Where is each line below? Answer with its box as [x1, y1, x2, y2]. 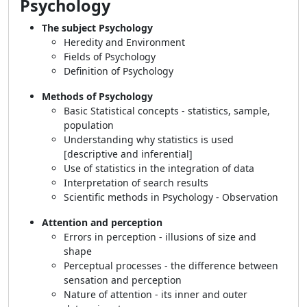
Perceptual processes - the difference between [64, 259, 278, 272]
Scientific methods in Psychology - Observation [64, 191, 281, 204]
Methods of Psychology [42, 90, 156, 103]
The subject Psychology [42, 21, 156, 34]
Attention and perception [42, 216, 165, 229]
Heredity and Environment [64, 36, 188, 49]
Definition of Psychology [64, 64, 176, 77]
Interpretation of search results [64, 176, 211, 189]
